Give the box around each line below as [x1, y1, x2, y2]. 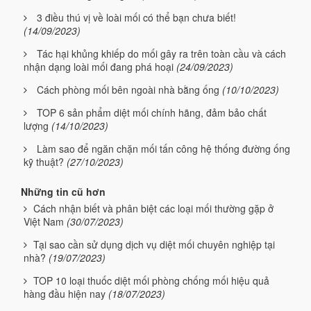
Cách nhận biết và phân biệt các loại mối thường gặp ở [33, 201, 274, 215]
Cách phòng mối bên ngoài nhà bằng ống [37, 82, 219, 96]
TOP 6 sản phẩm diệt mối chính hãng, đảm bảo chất [37, 105, 267, 119]
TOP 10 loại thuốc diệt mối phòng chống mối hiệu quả [33, 273, 269, 287]
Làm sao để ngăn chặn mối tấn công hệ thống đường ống [37, 141, 290, 155]
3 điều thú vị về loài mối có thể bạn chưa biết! [37, 10, 236, 24]
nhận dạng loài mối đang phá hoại [24, 59, 174, 74]
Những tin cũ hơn [21, 184, 106, 199]
